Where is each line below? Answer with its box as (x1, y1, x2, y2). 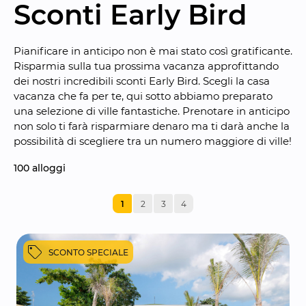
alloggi (29, 162, 66, 175)
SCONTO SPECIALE (48, 247, 128, 258)
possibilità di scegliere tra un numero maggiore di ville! (14, 135, 292, 148)
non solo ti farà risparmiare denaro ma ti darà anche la (14, 120, 290, 133)
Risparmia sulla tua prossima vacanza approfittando (14, 59, 279, 73)
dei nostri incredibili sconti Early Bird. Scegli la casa (14, 74, 270, 88)
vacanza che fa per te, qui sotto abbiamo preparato (14, 89, 273, 103)
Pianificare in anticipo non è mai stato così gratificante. (14, 44, 292, 58)
